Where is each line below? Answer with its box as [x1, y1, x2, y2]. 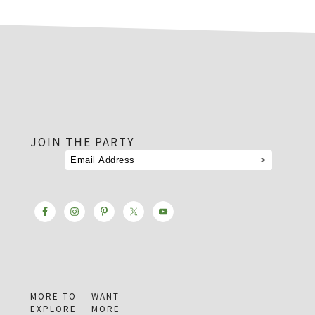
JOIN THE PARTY [30, 134, 134, 150]
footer [15, 94, 92, 121]
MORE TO [30, 290, 77, 303]
